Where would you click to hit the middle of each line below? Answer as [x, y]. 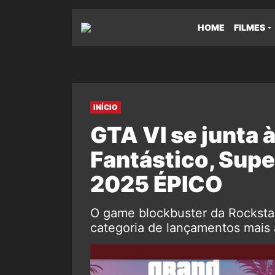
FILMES [250, 27]
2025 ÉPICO [157, 184]
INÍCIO [106, 107]
